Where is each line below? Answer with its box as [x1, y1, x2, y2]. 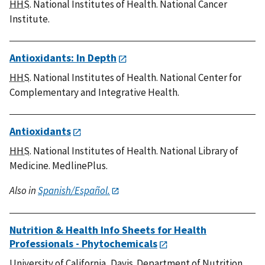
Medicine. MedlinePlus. [9, 159, 108, 172]
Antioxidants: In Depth [9, 50, 117, 64]
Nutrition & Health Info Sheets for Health [9, 223, 206, 237]
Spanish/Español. [38, 183, 110, 197]
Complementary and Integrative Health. [9, 85, 179, 99]
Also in [9, 183, 38, 197]
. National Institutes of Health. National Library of [30, 144, 238, 157]
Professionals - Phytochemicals [9, 237, 157, 251]
